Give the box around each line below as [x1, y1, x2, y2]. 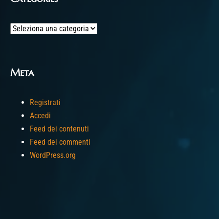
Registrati [30, 98, 61, 107]
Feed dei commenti [30, 137, 90, 147]
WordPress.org [30, 151, 76, 160]
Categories [10, 23, 44, 33]
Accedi [30, 111, 51, 120]
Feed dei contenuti [30, 124, 89, 133]
